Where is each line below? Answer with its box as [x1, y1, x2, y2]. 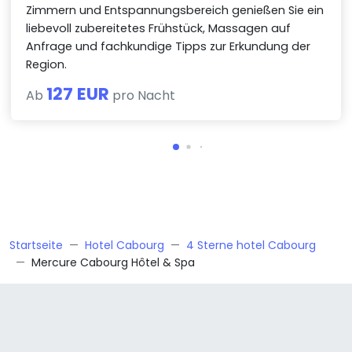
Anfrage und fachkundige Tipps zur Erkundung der [26, 38, 311, 55]
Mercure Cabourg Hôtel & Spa [31, 255, 195, 271]
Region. [26, 57, 68, 73]
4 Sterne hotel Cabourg [186, 237, 316, 254]
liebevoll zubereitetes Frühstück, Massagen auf [26, 20, 291, 37]
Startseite [9, 237, 63, 254]
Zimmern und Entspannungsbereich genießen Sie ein [26, 2, 324, 19]
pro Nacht [109, 86, 176, 105]
